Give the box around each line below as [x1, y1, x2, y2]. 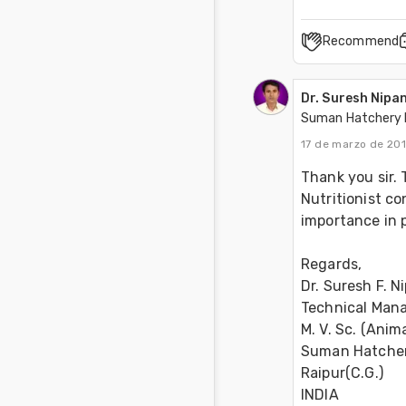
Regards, [301, 256, 366, 274]
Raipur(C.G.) [301, 364, 387, 382]
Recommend [323, 34, 399, 50]
